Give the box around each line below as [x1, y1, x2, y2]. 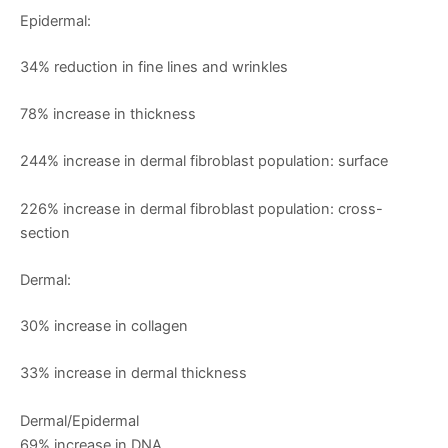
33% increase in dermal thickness [20, 364, 247, 383]
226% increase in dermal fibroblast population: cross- [20, 199, 383, 218]
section [20, 223, 70, 242]
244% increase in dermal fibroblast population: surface [20, 152, 388, 171]
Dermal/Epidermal [20, 411, 139, 430]
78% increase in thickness [20, 105, 196, 124]
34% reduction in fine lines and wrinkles [20, 57, 288, 76]
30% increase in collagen [20, 317, 188, 336]
